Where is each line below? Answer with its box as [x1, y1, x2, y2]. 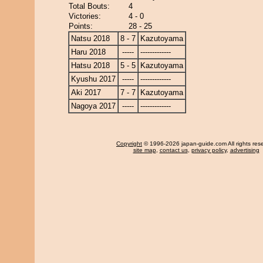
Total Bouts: [69, 2, 110, 11]
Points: [69, 22, 93, 31]
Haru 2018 [71, 48, 106, 56]
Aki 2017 [71, 88, 101, 97]
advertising [230, 147, 259, 153]
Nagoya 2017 [71, 102, 116, 110]
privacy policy [191, 147, 227, 153]
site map [133, 147, 156, 153]
